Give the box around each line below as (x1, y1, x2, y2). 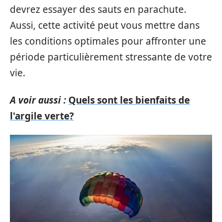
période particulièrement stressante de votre (10, 51, 212, 63)
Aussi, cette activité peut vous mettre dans (10, 19, 200, 32)
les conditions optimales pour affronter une (10, 35, 206, 48)
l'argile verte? (10, 109, 74, 122)
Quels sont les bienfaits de (68, 93, 190, 107)
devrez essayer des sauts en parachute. (10, 3, 186, 16)
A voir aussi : (10, 93, 66, 107)
